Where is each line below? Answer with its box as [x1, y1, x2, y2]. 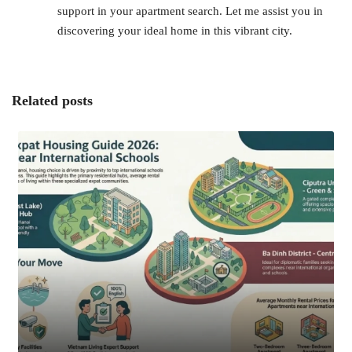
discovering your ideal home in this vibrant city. [57, 24, 293, 37]
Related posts [12, 92, 93, 108]
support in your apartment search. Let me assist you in [57, 4, 324, 17]
